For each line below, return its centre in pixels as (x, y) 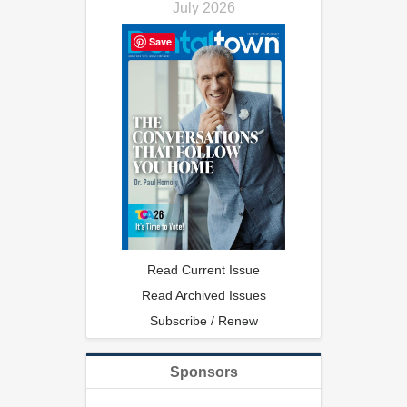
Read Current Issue (203, 269)
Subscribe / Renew (203, 320)
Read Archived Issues (203, 295)
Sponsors (203, 372)
